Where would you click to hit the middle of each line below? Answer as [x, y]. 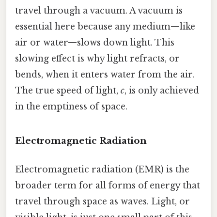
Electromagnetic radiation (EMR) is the [102, 170]
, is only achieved [162, 91]
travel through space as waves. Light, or [102, 202]
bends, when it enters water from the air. [105, 75]
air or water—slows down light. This [95, 43]
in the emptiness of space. [71, 107]
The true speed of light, [68, 91]
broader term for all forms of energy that [108, 186]
